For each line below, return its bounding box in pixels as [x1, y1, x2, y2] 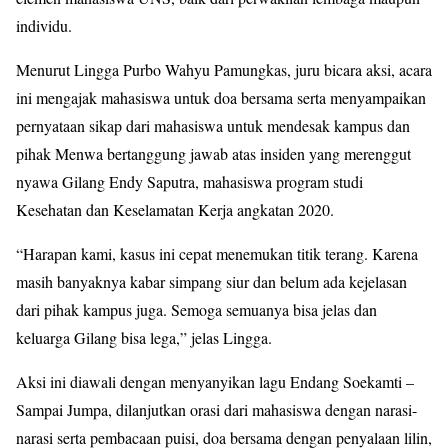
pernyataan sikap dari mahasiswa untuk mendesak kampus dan [16, 115, 410, 136]
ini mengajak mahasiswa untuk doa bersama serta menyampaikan [16, 87, 426, 108]
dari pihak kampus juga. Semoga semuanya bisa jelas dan [16, 299, 377, 320]
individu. [16, 15, 72, 36]
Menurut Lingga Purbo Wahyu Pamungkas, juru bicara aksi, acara [16, 59, 432, 80]
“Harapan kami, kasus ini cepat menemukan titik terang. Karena [16, 243, 418, 264]
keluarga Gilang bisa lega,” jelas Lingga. [16, 327, 272, 348]
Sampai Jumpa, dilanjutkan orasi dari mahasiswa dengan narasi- [16, 399, 417, 420]
